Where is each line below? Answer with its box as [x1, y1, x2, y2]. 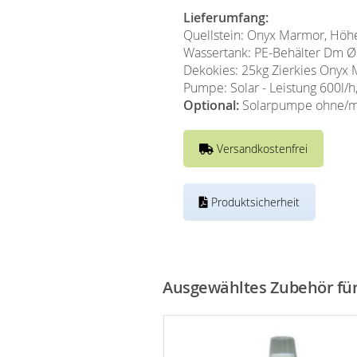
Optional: [183, 96, 239, 114]
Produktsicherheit [208, 194, 300, 210]
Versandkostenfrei [214, 141, 308, 156]
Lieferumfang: [183, 9, 269, 26]
